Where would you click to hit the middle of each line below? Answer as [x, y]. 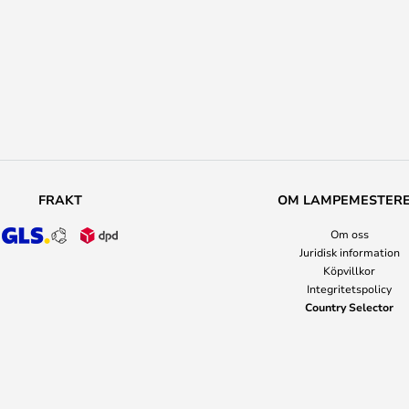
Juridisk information [349, 252]
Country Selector [349, 307]
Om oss [349, 234]
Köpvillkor [349, 270]
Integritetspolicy [349, 288]
